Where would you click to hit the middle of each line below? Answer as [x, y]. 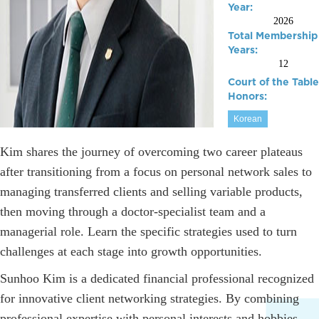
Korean [248, 119]
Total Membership [273, 36]
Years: [243, 50]
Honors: [247, 96]
